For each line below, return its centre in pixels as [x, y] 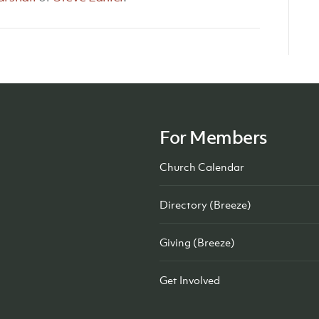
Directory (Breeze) [205, 204]
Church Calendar [202, 167]
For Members [213, 137]
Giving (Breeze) [197, 242]
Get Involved [190, 280]
